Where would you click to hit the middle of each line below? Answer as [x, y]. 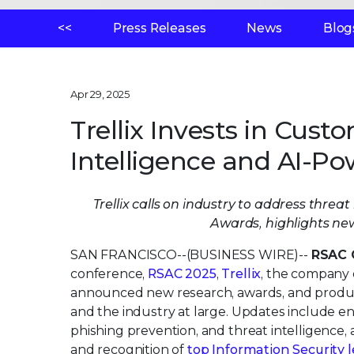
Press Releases [159, 28]
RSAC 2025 [182, 274]
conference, [109, 274]
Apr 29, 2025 [100, 94]
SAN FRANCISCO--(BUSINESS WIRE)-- [191, 255]
